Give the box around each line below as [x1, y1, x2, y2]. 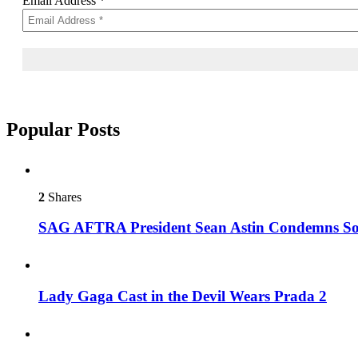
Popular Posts [6, 118, 120, 140]
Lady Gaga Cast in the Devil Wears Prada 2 [38, 287, 327, 304]
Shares [45, 189, 82, 204]
